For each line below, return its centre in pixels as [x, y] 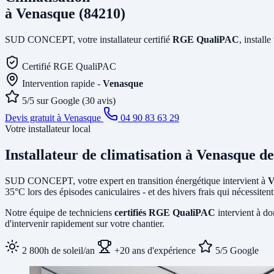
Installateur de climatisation [95, 154]
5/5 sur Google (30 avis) [69, 100]
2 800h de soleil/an [57, 250]
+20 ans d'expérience [154, 250]
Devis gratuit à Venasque [54, 117]
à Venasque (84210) [65, 13]
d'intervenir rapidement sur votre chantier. [85, 223]
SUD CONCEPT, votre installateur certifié [89, 39]
